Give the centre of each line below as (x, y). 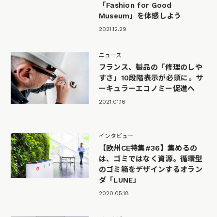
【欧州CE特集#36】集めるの (148, 148)
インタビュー (116, 136)
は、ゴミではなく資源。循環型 (150, 159)
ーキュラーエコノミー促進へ (147, 89)
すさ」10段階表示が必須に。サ (151, 78)
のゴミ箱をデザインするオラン (150, 170)
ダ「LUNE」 (119, 180)
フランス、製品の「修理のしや (150, 68)
